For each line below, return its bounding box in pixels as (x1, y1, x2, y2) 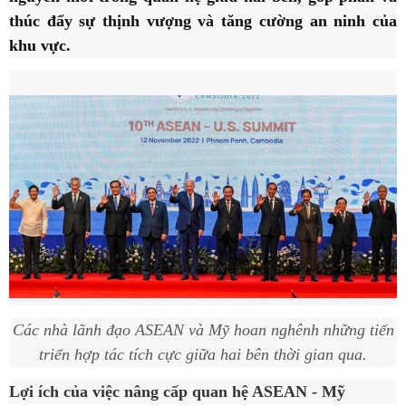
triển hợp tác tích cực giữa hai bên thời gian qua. (39, 345, 367, 364)
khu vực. (9, 36, 71, 54)
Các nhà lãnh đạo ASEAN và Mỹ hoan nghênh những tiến (12, 321, 394, 340)
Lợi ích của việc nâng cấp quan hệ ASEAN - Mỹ (9, 382, 345, 401)
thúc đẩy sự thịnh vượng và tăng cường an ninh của (9, 12, 397, 30)
